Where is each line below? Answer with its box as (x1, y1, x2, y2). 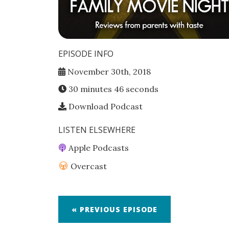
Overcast (68, 161, 107, 171)
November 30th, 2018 (65, 66, 151, 77)
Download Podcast (66, 101, 143, 111)
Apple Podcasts (66, 143, 129, 153)
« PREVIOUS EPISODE (72, 204, 157, 214)
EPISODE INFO (58, 48, 113, 59)
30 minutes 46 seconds (68, 84, 158, 94)
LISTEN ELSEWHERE (58, 124, 135, 135)
